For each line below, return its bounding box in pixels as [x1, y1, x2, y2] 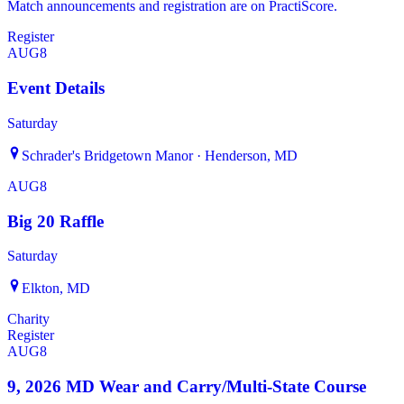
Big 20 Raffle [7, 211, 104, 231]
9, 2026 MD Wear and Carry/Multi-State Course [7, 377, 366, 397]
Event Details [7, 78, 105, 98]
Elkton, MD [22, 280, 90, 297]
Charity [7, 311, 50, 327]
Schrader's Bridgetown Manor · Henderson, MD [22, 147, 298, 163]
